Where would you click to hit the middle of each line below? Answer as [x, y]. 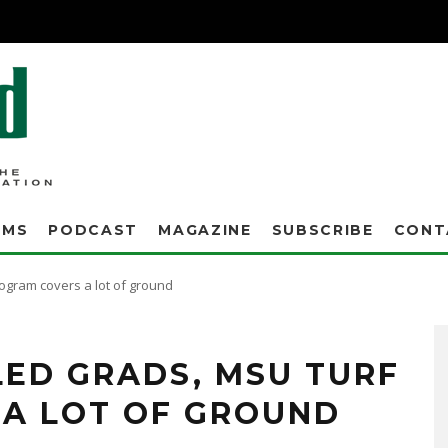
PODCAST [93, 230]
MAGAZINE [205, 230]
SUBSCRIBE [322, 230]
